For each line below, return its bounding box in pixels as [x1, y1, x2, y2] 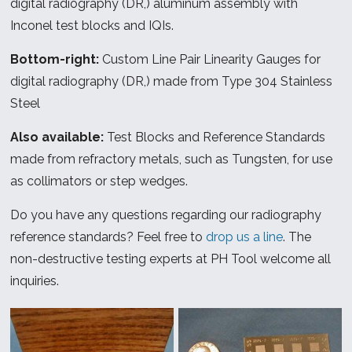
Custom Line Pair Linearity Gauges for [99, 51, 321, 67]
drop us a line [206, 229, 284, 244]
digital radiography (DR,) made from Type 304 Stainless [10, 73, 333, 89]
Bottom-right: [10, 51, 100, 67]
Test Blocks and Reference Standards [104, 129, 326, 145]
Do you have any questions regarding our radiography [10, 207, 322, 222]
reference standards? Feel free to [10, 229, 207, 244]
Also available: [10, 129, 104, 145]
